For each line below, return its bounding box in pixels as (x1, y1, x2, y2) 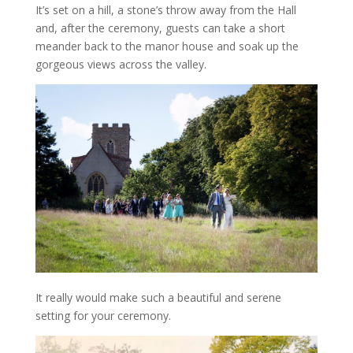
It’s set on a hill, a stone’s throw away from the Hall (35, 2, 296, 17)
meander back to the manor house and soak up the (35, 38, 299, 54)
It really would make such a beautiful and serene (35, 289, 281, 305)
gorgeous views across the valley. (35, 56, 206, 72)
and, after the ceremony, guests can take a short (35, 20, 285, 35)
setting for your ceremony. (35, 307, 171, 323)
